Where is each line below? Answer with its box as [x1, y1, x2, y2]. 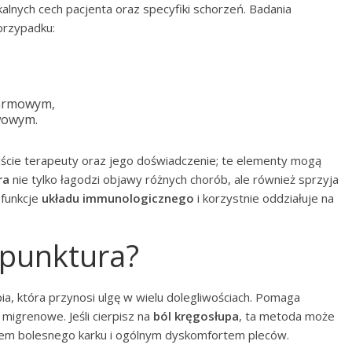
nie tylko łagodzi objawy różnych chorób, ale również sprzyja [9, 171, 339, 187]
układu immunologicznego [42, 190, 194, 206]
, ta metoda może [239, 308, 335, 324]
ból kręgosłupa [153, 308, 239, 324]
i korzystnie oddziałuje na [194, 190, 334, 206]
